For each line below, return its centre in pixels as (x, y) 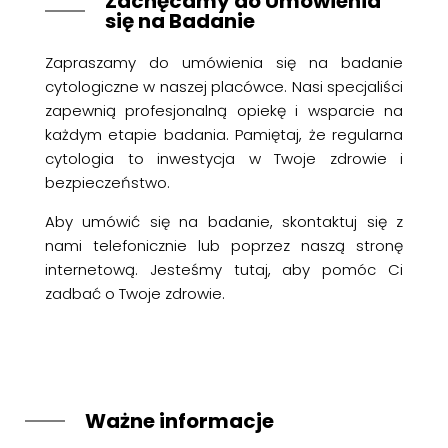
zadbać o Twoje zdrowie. (135, 293)
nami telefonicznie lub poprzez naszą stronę (224, 245)
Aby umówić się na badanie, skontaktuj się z (224, 221)
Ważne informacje (179, 421)
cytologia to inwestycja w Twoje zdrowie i (224, 158)
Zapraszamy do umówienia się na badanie (224, 62)
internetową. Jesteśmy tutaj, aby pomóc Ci (224, 269)
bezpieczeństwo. (107, 182)
